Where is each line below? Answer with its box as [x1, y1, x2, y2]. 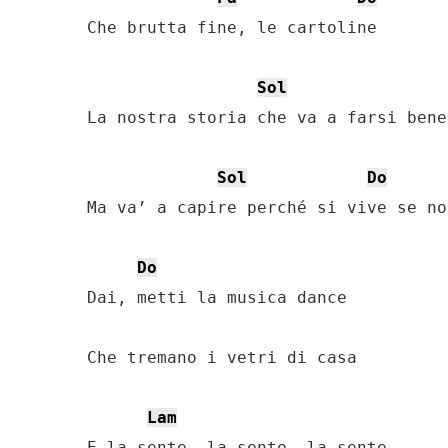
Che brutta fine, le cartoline [87, 18, 377, 37]
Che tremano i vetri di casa [87, 348, 357, 367]
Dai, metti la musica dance [87, 288, 347, 307]
